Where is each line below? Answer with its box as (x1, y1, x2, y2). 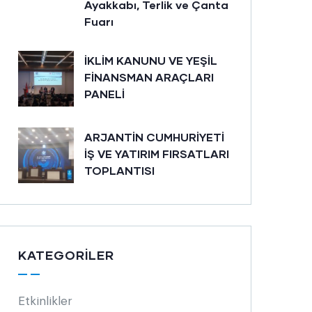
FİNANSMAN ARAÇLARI (84, 70, 214, 84)
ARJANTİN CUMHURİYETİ (84, 130, 224, 143)
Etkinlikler (18, 293, 72, 309)
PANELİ (84, 87, 125, 100)
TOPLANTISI (84, 164, 155, 177)
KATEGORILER (18, 247, 114, 263)
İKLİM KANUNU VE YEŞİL (84, 54, 217, 67)
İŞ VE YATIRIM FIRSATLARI (84, 147, 229, 160)
